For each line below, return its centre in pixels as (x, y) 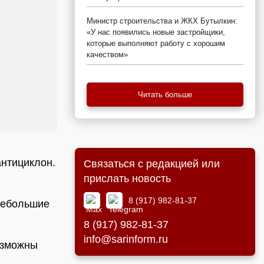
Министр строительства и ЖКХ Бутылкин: (162, 21)
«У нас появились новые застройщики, (156, 32)
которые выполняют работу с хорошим (156, 43)
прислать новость (127, 179)
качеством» (107, 55)
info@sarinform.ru (126, 239)
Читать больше (165, 95)
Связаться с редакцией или (152, 164)
